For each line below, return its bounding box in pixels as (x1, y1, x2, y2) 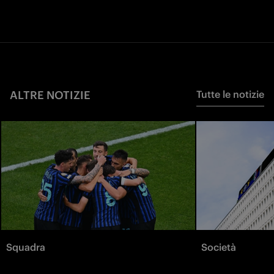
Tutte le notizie (196, 88, 264, 101)
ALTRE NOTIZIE (10, 88, 91, 103)
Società (201, 241, 236, 254)
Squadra (6, 241, 45, 254)
